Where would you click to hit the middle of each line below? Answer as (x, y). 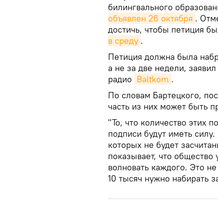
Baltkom (153, 79)
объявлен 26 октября (150, 18)
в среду (123, 41)
